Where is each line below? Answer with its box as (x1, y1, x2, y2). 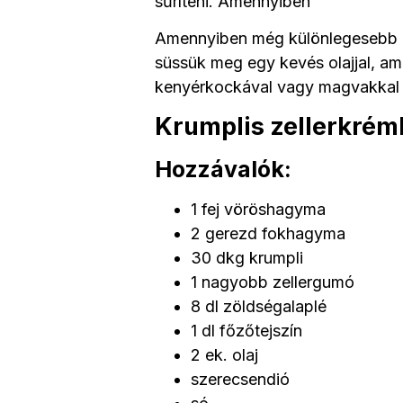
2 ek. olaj (191, 345, 258, 364)
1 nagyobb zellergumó (191, 272, 354, 291)
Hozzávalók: (155, 155, 291, 183)
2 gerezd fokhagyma (191, 223, 345, 243)
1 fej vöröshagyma (191, 199, 326, 219)
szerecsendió (191, 369, 290, 389)
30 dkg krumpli (191, 247, 303, 267)
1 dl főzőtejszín (191, 320, 302, 340)
